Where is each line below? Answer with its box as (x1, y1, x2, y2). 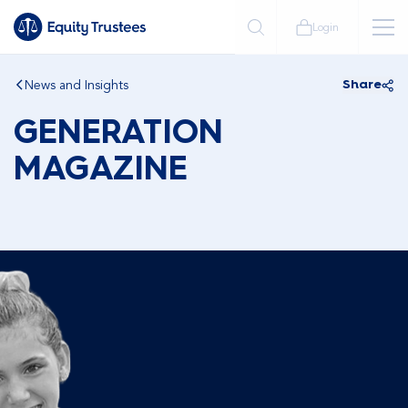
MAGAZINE (14, 154, 188, 187)
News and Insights (25, 76, 128, 94)
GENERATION (14, 117, 223, 150)
